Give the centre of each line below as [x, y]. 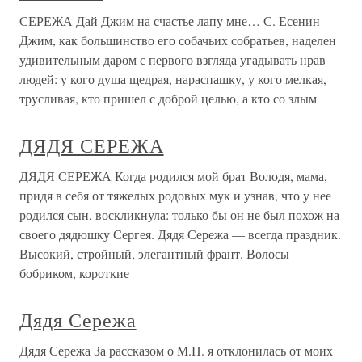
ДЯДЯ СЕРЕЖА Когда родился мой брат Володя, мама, [173, 176]
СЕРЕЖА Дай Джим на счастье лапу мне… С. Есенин [170, 21]
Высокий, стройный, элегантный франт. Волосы [154, 253]
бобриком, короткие [74, 273]
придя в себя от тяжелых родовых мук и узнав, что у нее [175, 195]
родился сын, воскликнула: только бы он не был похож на [179, 215]
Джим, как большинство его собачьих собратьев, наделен [178, 40]
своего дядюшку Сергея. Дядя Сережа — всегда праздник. [180, 234]
